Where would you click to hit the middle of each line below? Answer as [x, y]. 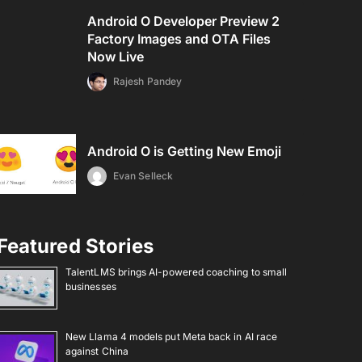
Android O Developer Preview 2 [184, 21]
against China [97, 351]
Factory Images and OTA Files [179, 39]
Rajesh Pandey [147, 81]
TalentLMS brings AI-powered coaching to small [177, 272]
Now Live [116, 57]
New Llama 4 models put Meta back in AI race [172, 336]
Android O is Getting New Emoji [185, 151]
